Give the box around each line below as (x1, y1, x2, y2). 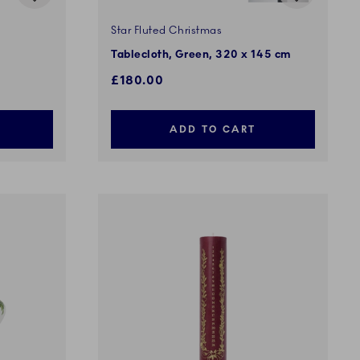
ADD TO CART (170, 124, 256, 136)
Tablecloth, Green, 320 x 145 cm (111, 48, 292, 62)
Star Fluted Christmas (111, 24, 223, 38)
